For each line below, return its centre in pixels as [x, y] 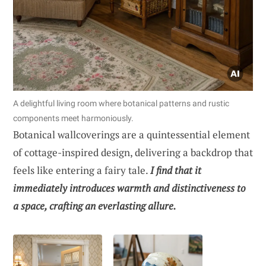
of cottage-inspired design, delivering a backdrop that [133, 152]
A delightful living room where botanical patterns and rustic [121, 103]
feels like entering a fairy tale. [82, 170]
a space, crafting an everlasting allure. [95, 205]
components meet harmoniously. [73, 118]
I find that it [176, 170]
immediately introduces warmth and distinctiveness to [129, 188]
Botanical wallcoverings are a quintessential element [132, 134]
